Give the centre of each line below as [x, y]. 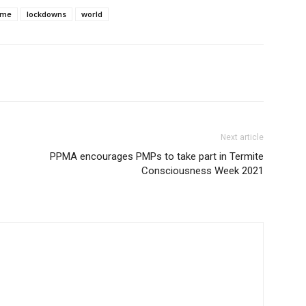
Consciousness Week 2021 [203, 171]
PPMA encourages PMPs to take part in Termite [157, 156]
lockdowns [46, 14]
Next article [242, 137]
